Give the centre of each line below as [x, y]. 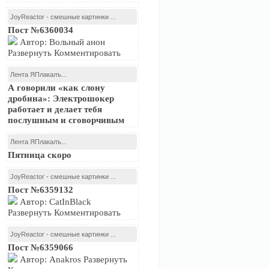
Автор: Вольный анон [61, 42]
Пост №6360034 [41, 30]
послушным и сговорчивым [66, 120]
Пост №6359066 [41, 247]
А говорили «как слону [56, 88]
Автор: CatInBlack [54, 202]
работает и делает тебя [55, 109]
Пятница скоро [40, 155]
